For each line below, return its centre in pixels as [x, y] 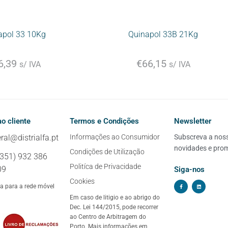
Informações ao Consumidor [115, 137]
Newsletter [193, 121]
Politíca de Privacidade [105, 167]
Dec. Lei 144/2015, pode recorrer [114, 207]
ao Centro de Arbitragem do [108, 217]
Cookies [82, 181]
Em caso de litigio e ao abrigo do [115, 198]
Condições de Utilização [107, 152]
